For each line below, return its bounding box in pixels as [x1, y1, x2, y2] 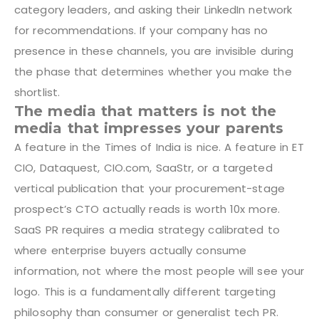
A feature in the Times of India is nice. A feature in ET [14, 139, 304, 155]
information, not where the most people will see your [14, 263, 305, 278]
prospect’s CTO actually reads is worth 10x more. [14, 201, 280, 216]
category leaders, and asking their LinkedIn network [14, 1, 293, 17]
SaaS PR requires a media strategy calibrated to [14, 221, 280, 237]
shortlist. [14, 84, 60, 100]
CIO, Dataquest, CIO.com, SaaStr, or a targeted [14, 159, 273, 175]
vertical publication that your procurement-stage [14, 180, 285, 196]
